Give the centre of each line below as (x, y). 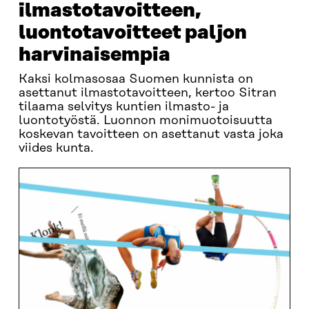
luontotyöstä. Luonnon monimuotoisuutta (145, 121)
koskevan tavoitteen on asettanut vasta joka (151, 134)
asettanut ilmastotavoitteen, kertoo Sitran (147, 93)
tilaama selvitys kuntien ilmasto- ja (123, 107)
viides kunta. (56, 148)
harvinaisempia (94, 55)
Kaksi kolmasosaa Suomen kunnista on (136, 79)
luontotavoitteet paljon (132, 33)
